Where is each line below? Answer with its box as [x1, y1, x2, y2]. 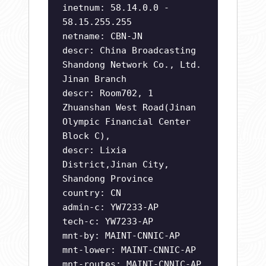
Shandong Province [62, 173, 153, 185]
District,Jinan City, [62, 159, 169, 170]
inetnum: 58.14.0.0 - [62, 2, 169, 14]
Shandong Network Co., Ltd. [62, 59, 201, 71]
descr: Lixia [62, 145, 126, 156]
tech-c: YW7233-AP [62, 216, 153, 227]
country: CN [62, 188, 121, 199]
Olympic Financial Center [62, 116, 191, 128]
